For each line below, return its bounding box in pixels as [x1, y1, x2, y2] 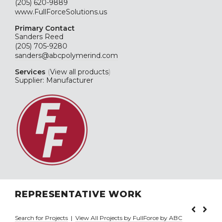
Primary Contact [15, 24, 75, 33]
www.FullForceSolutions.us [15, 7, 107, 16]
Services [15, 67, 48, 76]
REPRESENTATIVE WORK [15, 189, 142, 200]
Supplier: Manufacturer [15, 76, 93, 85]
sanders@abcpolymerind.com [15, 51, 118, 60]
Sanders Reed [15, 32, 63, 41]
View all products [50, 67, 109, 76]
